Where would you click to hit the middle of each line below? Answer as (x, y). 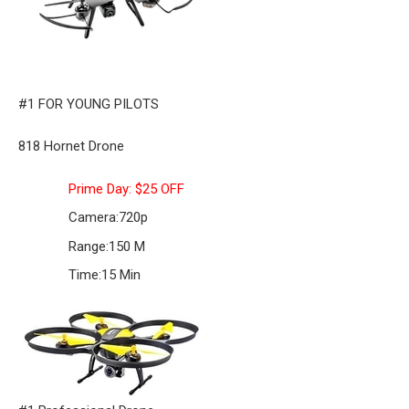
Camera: (94, 217)
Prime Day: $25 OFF (126, 189)
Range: (89, 246)
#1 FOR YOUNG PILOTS (89, 104)
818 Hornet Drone (71, 146)
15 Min (121, 275)
